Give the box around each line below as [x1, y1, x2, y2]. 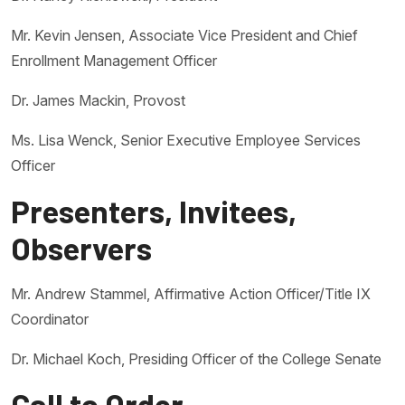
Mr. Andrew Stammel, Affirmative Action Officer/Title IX [11, 285, 371, 303]
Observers [11, 229, 152, 267]
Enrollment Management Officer [11, 52, 217, 70]
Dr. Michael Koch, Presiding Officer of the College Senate [11, 350, 381, 368]
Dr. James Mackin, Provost [11, 91, 185, 109]
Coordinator [11, 310, 89, 328]
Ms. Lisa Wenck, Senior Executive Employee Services [11, 131, 361, 149]
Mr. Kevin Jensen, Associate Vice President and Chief [11, 26, 358, 44]
